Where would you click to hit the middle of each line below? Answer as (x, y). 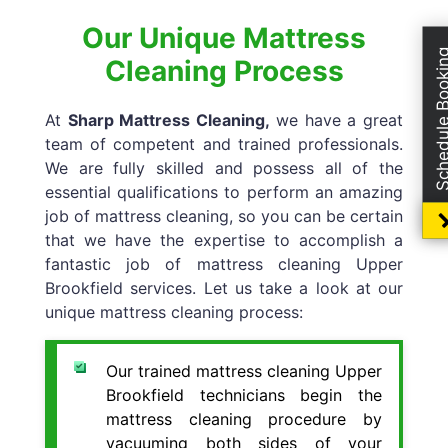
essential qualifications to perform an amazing (224, 191)
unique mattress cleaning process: (174, 311)
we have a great (336, 119)
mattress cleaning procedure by (244, 418)
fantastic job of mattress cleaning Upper (224, 263)
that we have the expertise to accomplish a (224, 239)
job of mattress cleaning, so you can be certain (224, 215)
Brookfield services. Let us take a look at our (224, 287)
